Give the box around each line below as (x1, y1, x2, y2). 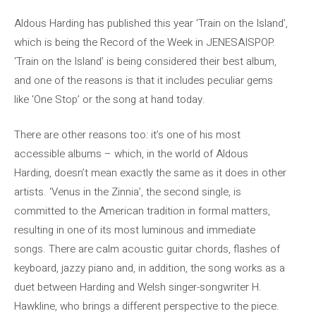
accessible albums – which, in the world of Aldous (14, 145, 248, 162)
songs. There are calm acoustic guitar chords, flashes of (14, 241, 280, 257)
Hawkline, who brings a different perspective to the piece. (14, 298, 279, 314)
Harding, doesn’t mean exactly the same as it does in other (14, 164, 286, 181)
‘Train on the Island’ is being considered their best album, (14, 54, 276, 69)
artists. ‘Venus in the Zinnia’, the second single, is (14, 183, 241, 200)
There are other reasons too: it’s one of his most (14, 126, 241, 142)
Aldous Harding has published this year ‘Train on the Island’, (14, 16, 288, 31)
